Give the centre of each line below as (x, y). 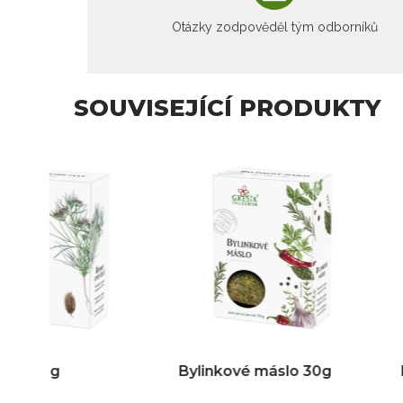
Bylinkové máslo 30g (144, 372)
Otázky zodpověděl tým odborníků (274, 27)
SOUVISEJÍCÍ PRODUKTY (227, 108)
